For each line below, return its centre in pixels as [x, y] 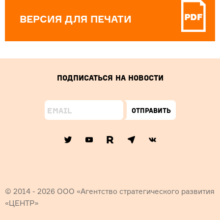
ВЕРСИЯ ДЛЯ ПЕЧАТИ [76, 19]
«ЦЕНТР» [22, 203]
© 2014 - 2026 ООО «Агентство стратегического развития [110, 192]
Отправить [151, 110]
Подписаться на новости [110, 78]
